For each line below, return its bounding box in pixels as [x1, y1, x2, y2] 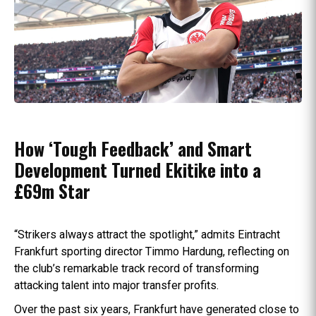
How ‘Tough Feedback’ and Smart [14, 135, 252, 162]
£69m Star [14, 177, 90, 204]
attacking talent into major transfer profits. [14, 278, 219, 292]
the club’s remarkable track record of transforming [14, 261, 259, 275]
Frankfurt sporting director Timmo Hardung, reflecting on [14, 244, 289, 258]
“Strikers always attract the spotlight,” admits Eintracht [14, 227, 280, 241]
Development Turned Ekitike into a [14, 156, 261, 183]
